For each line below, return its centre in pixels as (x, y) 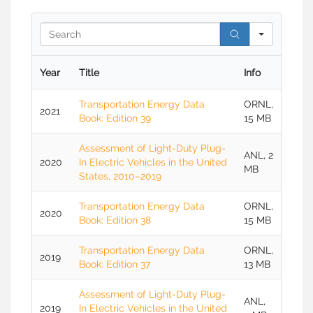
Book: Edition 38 (115, 220)
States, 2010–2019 (120, 176)
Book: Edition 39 (115, 118)
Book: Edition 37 (115, 264)
